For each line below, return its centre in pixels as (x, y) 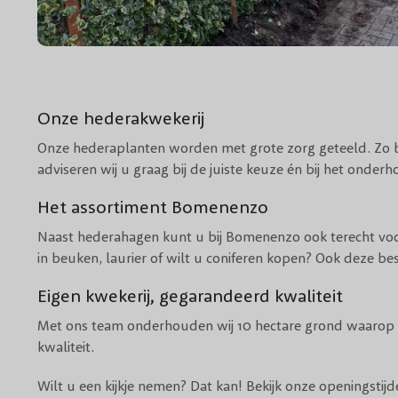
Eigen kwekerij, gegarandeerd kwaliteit (190, 296)
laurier (126, 258)
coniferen (235, 258)
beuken (75, 258)
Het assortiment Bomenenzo (153, 207)
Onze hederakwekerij (121, 118)
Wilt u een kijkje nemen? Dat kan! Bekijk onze (178, 386)
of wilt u (176, 258)
